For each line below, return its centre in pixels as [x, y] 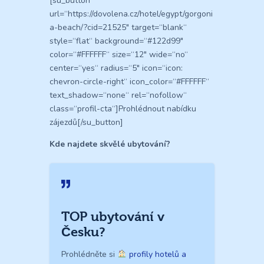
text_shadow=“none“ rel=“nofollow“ [118, 95]
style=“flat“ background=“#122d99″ [116, 41]
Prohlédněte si [89, 254]
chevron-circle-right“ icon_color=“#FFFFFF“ [129, 81]
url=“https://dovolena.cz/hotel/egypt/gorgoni [131, 14]
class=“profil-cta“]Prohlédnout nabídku [123, 108]
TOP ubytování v [113, 217]
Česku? [83, 232]
